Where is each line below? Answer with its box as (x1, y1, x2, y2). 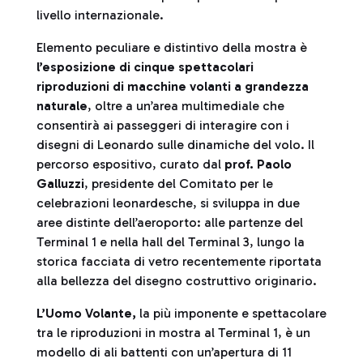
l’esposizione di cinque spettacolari (36, 59, 254, 75)
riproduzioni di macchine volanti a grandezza (36, 79, 309, 94)
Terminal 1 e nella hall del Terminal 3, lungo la (36, 234, 305, 250)
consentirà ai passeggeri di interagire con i (36, 117, 289, 133)
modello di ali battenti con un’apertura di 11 (36, 344, 292, 360)
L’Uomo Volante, (36, 305, 139, 321)
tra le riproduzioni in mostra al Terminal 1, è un (36, 325, 310, 340)
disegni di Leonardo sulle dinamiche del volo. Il (36, 137, 314, 152)
